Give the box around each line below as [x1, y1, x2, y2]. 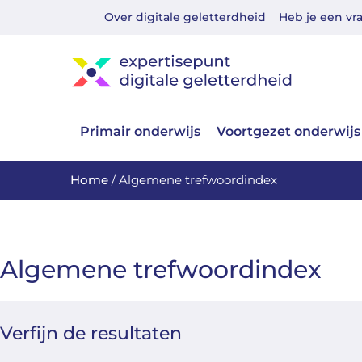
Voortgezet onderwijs [217, 124, 360, 139]
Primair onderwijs [80, 124, 200, 139]
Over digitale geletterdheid [104, 10, 266, 24]
